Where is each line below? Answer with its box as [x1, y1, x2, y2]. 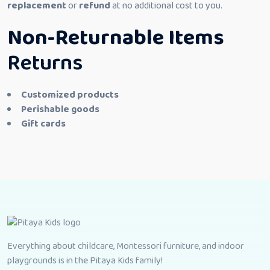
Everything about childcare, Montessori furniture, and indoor [7, 239, 244, 254]
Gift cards [21, 116, 66, 131]
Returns [7, 46, 83, 81]
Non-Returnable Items [7, 20, 224, 55]
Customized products [21, 87, 119, 102]
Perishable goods [21, 102, 99, 117]
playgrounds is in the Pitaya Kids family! [7, 253, 163, 269]
